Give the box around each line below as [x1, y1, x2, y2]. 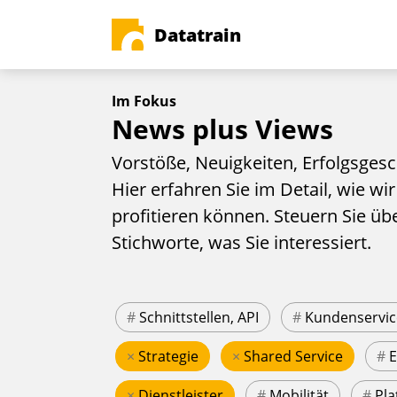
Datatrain [154, 22, 241, 47]
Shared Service [244, 346, 343, 367]
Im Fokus [112, 91, 176, 111]
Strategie [138, 346, 198, 367]
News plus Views [112, 111, 333, 147]
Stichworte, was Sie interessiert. [112, 230, 371, 255]
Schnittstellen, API [139, 307, 259, 328]
